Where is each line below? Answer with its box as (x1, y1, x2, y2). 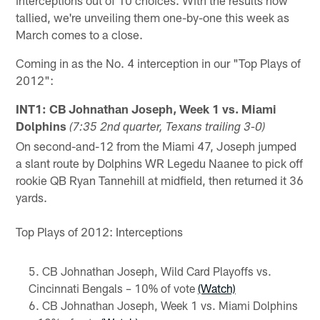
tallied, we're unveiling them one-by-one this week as (16, 9, 290, 24)
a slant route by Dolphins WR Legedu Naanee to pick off (16, 155, 304, 170)
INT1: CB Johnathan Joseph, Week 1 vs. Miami (16, 101, 277, 116)
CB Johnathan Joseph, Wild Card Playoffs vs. (41, 264, 271, 278)
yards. (16, 189, 48, 204)
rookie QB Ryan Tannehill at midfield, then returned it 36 (16, 172, 304, 187)
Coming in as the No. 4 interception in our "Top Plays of (16, 55, 301, 70)
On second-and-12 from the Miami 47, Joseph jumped (16, 138, 297, 153)
